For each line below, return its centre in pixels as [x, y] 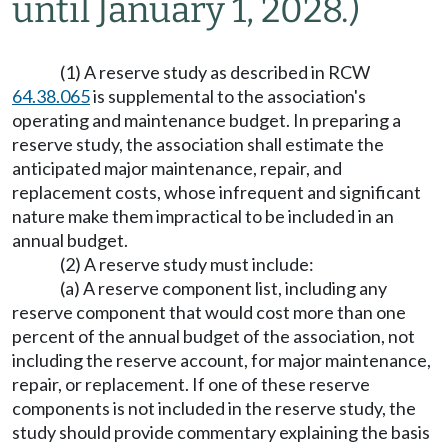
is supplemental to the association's [228, 96]
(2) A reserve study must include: [187, 264]
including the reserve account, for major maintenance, [221, 360]
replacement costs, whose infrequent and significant [216, 192]
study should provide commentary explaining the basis [221, 432]
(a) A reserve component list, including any [223, 288]
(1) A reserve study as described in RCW [215, 72]
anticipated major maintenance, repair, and [177, 168]
